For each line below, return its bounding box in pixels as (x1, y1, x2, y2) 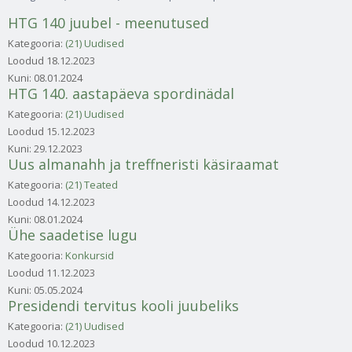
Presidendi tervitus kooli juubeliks (8, 295, 239, 315)
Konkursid (65, 247, 114, 262)
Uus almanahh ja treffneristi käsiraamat (8, 154, 279, 174)
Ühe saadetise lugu (8, 225, 137, 244)
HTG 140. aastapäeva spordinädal (8, 83, 234, 103)
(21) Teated (65, 177, 118, 192)
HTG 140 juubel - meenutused (8, 13, 209, 32)
